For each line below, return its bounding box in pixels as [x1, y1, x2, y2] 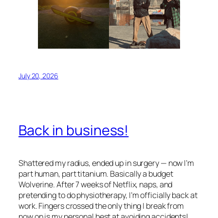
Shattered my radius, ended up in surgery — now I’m [18, 157, 194, 168]
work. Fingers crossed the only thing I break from [18, 200, 184, 211]
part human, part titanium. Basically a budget [18, 168, 173, 179]
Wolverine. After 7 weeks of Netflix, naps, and [18, 179, 173, 190]
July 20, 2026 [18, 71, 58, 81]
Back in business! [18, 120, 129, 140]
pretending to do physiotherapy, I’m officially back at [18, 189, 198, 200]
